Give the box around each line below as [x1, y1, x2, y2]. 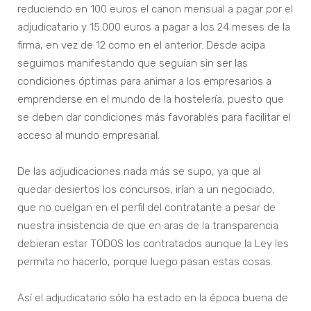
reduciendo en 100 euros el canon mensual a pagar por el [17, 2, 293, 15]
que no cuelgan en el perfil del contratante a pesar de [17, 201, 276, 214]
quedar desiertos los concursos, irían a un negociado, [17, 183, 275, 196]
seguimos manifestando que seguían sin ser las [17, 56, 248, 69]
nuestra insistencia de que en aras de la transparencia [17, 219, 278, 232]
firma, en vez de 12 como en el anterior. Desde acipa [17, 38, 265, 51]
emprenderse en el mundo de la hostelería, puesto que [17, 92, 284, 106]
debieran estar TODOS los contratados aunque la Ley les [17, 237, 289, 250]
